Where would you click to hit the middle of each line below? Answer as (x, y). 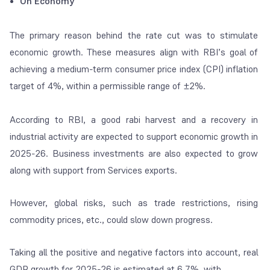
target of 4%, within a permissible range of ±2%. (108, 86)
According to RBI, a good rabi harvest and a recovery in (134, 119)
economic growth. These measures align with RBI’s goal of (134, 52)
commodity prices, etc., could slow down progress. (112, 219)
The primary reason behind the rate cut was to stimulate (134, 35)
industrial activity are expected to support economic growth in (134, 136)
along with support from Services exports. (95, 170)
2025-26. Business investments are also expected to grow (134, 153)
